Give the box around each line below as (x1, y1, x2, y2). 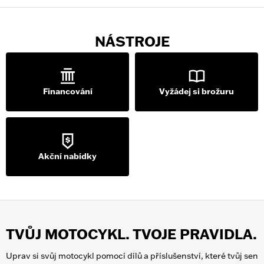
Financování (42, 86, 93, 97)
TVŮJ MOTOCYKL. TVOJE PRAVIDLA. (6, 226, 257, 243)
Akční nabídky (38, 151, 97, 161)
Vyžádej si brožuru (159, 86, 234, 97)
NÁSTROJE (94, 33, 170, 50)
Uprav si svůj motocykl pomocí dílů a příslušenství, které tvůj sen (6, 250, 258, 261)
